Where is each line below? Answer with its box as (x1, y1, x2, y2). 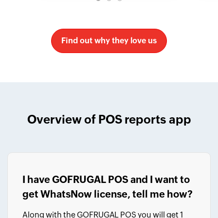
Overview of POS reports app (27, 113, 191, 126)
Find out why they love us (61, 36, 157, 45)
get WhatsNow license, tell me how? (22, 188, 193, 200)
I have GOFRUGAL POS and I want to (22, 174, 190, 185)
